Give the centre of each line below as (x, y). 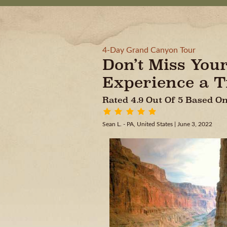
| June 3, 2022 (193, 124)
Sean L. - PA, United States (138, 124)
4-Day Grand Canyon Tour (149, 50)
